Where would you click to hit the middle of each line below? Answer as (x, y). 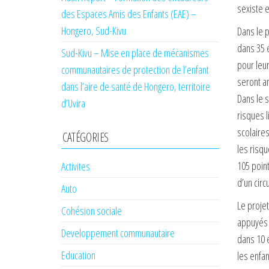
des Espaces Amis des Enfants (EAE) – (129, 14)
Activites (76, 166)
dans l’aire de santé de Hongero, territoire (136, 86)
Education (78, 255)
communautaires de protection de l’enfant (135, 70)
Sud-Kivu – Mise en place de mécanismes (135, 53)
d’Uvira (73, 103)
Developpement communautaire (118, 233)
